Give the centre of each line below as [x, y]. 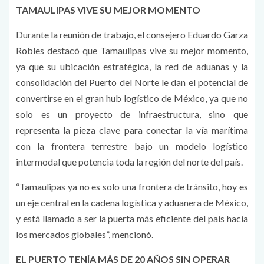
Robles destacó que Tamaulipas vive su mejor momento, [132, 50]
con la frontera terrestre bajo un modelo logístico [132, 146]
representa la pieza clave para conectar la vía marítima [132, 130]
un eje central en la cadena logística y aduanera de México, [132, 202]
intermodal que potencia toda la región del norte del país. [129, 161]
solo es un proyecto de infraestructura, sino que [132, 114]
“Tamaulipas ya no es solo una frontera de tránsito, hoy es [132, 186]
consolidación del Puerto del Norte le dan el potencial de [132, 82]
